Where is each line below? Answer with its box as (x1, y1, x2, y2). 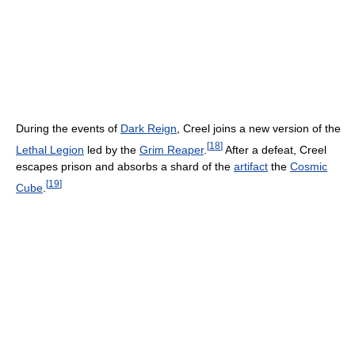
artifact (234, 159, 268, 173)
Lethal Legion (16, 143, 84, 156)
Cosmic (290, 159, 327, 173)
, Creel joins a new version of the (177, 121, 341, 135)
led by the (84, 143, 139, 156)
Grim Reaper (139, 143, 204, 156)
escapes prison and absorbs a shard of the (16, 159, 234, 173)
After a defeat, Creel (223, 143, 326, 156)
